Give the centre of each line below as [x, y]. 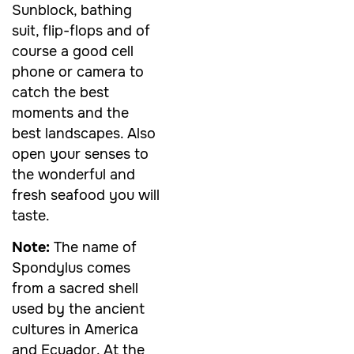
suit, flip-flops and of [81, 30]
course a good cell [73, 51]
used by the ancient [78, 309]
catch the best [60, 92]
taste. [31, 215]
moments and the [70, 113]
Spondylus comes [71, 268]
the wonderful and [73, 174]
